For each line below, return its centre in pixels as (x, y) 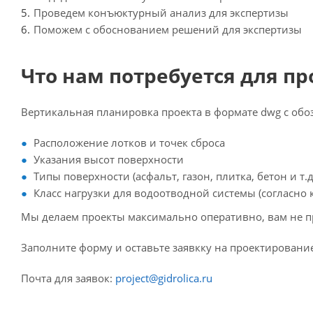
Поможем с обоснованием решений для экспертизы (168, 30)
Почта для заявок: (68, 278)
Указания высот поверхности (109, 160)
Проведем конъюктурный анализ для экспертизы (161, 13)
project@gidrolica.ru (164, 278)
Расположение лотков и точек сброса (129, 143)
